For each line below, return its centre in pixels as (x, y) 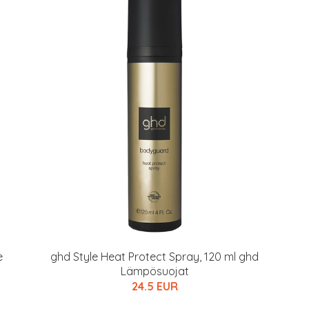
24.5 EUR (154, 286)
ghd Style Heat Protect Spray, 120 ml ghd (154, 257)
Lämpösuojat (154, 271)
